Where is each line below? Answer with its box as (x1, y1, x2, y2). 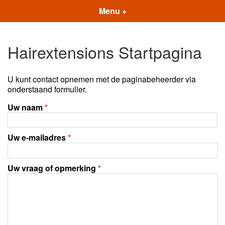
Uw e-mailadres (8, 132, 68, 144)
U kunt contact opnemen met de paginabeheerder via (8, 73, 196, 85)
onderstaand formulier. (8, 83, 87, 95)
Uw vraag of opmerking (8, 162, 98, 174)
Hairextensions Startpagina (8, 40, 202, 64)
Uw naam (8, 101, 45, 113)
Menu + (98, 5, 127, 17)
